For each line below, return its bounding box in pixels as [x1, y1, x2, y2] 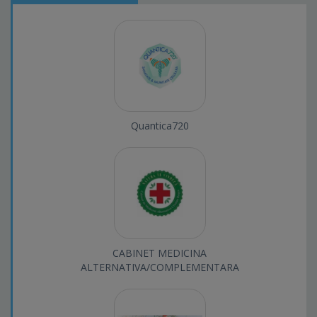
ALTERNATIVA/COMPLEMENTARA [80, 260, 239, 275]
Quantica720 [130, 119, 189, 133]
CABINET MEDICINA [113, 246, 207, 260]
